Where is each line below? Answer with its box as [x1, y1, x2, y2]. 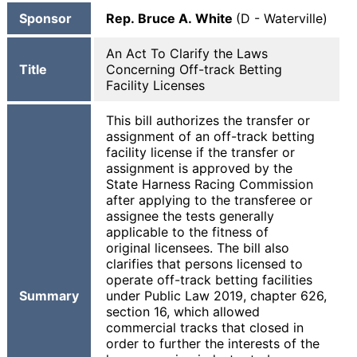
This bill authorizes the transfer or [106, 112, 310, 128]
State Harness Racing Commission [106, 176, 313, 192]
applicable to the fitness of [106, 224, 269, 240]
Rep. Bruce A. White [106, 10, 236, 26]
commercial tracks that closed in [106, 320, 304, 335]
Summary [19, 288, 79, 304]
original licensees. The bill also [106, 240, 289, 256]
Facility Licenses [106, 77, 205, 93]
